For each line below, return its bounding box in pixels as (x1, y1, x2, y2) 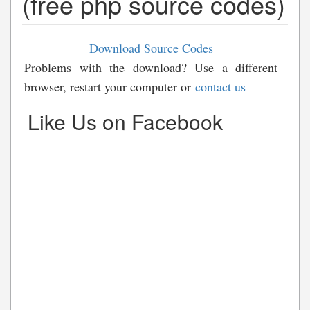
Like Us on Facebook (28, 106, 223, 136)
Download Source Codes (89, 39, 213, 56)
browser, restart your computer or (24, 77, 195, 95)
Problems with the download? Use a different (24, 58, 277, 75)
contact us (195, 77, 246, 95)
